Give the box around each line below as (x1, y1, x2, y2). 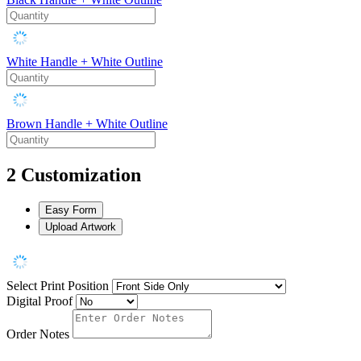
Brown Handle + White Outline (6, 116, 168, 131)
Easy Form (45, 204, 97, 217)
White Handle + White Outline (6, 54, 163, 68)
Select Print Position (6, 279, 109, 293)
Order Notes (6, 327, 69, 342)
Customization (21, 164, 141, 185)
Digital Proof (6, 294, 73, 309)
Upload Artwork (45, 221, 116, 234)
